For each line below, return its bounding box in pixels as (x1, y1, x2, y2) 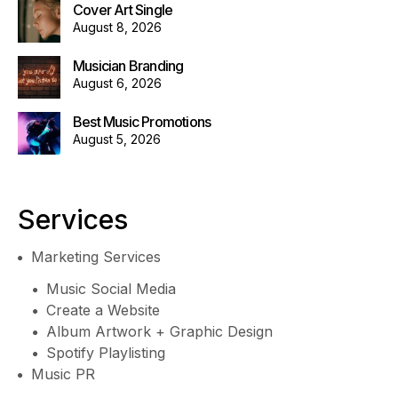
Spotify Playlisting (46, 343, 165, 362)
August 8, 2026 (73, 19, 162, 35)
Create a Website (46, 300, 160, 319)
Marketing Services (31, 247, 161, 266)
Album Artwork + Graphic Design (46, 322, 273, 340)
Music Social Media (46, 279, 176, 298)
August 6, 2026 (73, 75, 162, 91)
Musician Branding (73, 56, 184, 75)
